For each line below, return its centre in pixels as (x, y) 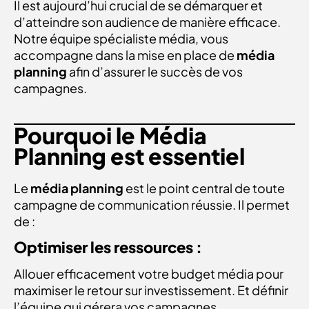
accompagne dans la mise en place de (125, 54)
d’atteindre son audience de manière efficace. (147, 21)
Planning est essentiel (129, 156)
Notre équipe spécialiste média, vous (121, 38)
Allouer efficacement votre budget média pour (149, 274)
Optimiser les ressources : (108, 247)
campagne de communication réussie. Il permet (152, 204)
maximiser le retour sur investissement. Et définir (151, 290)
